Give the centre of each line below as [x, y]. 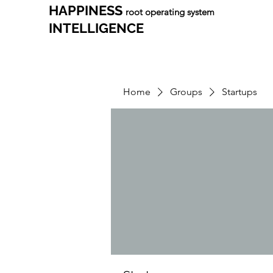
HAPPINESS [87, 10]
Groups [186, 92]
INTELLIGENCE [96, 28]
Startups [239, 92]
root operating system [170, 12]
